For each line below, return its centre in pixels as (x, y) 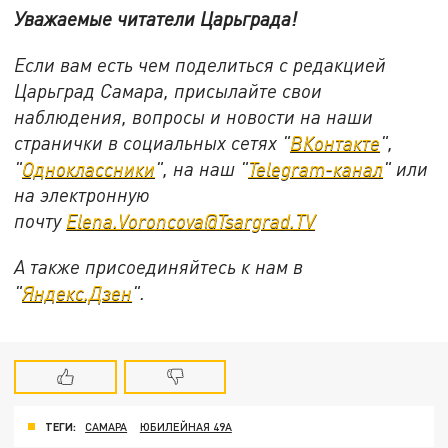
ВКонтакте (335, 142)
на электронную (82, 194)
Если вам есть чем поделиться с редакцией (200, 64)
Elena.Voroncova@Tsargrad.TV (191, 220)
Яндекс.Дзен (77, 292)
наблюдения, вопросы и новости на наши (194, 116)
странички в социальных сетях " (152, 142)
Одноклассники (89, 168)
